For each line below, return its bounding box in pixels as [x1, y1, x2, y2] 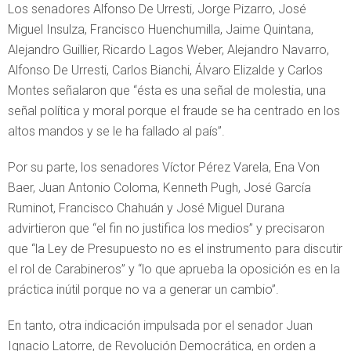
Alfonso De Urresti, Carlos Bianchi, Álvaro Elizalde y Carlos [8, 62, 323, 78]
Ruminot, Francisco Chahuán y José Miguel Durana [8, 200, 284, 215]
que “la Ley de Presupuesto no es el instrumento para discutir [8, 241, 342, 256]
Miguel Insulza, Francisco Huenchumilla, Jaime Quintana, [8, 21, 313, 37]
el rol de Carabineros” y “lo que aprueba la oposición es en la [8, 261, 340, 277]
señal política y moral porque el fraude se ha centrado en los [8, 103, 340, 118]
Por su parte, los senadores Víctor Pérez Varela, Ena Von [8, 159, 320, 175]
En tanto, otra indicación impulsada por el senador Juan [8, 317, 313, 333]
